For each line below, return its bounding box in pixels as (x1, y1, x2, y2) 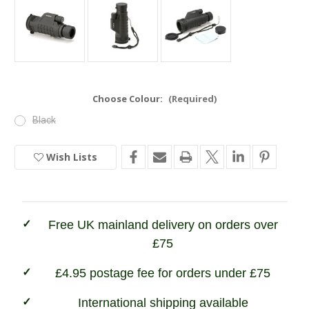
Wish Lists (46, 150, 97, 163)
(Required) (168, 92, 217, 106)
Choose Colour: (92, 92, 165, 106)
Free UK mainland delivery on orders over (48, 218, 278, 232)
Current (14, 154, 51, 167)
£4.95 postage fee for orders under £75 (55, 266, 270, 281)
